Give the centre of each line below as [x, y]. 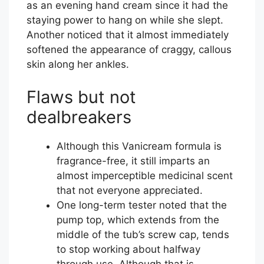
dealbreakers [79, 117]
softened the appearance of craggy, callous [129, 50]
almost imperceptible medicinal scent [145, 175]
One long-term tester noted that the [142, 205]
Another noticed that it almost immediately [128, 35]
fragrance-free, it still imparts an [133, 161]
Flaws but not [81, 97]
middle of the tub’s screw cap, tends [143, 234]
